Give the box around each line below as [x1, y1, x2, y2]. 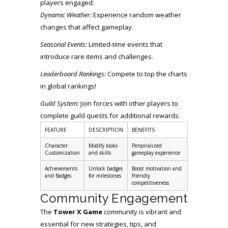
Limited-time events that [87, 40, 162, 49]
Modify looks [89, 142, 118, 149]
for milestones [89, 172, 121, 179]
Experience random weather [92, 10, 181, 19]
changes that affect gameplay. [40, 22, 133, 32]
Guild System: [40, 99, 79, 108]
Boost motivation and [132, 165, 182, 172]
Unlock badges [89, 165, 123, 172]
